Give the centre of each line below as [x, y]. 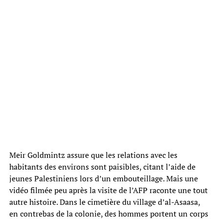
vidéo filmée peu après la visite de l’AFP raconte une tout [108, 190]
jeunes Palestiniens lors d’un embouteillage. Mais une [103, 178]
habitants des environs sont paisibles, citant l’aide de [102, 166]
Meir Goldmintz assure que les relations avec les [93, 155]
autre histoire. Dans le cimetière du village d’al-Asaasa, [104, 202]
